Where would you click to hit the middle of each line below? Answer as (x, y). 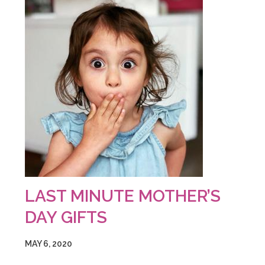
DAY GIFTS (66, 217)
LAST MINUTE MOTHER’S (123, 196)
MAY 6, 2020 (49, 244)
